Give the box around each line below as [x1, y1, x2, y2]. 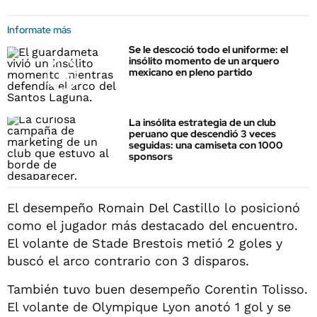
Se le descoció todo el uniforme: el [129, 43, 288, 56]
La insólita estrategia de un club [129, 116, 276, 129]
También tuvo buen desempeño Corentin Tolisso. [7, 281, 308, 296]
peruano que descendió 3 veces [129, 127, 276, 141]
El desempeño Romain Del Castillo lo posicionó [7, 200, 300, 215]
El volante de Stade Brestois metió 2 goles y [7, 235, 282, 250]
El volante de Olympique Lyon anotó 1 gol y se [7, 299, 291, 314]
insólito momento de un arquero [129, 54, 279, 67]
